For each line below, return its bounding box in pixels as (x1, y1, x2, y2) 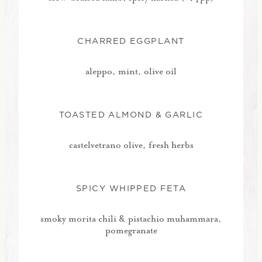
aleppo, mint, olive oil (85, 65, 177, 77)
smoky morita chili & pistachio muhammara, (40, 212, 222, 225)
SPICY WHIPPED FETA (76, 182, 186, 194)
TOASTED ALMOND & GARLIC (58, 108, 204, 120)
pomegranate (105, 224, 157, 236)
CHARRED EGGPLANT (77, 35, 185, 47)
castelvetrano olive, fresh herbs (68, 139, 194, 151)
